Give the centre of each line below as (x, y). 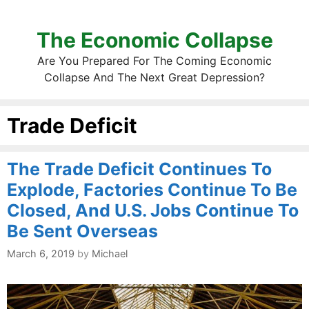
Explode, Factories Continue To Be (152, 190)
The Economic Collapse (154, 40)
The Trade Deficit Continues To (139, 169)
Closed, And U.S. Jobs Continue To (153, 210)
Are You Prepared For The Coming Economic (154, 61)
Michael (110, 254)
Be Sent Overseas (82, 231)
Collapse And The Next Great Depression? (154, 77)
